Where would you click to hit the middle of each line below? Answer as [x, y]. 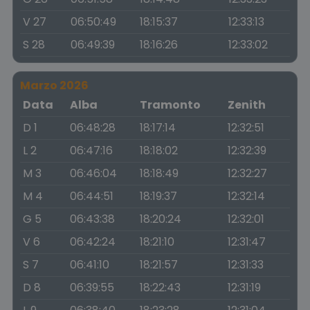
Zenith [247, 105]
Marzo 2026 [54, 85]
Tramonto [170, 105]
